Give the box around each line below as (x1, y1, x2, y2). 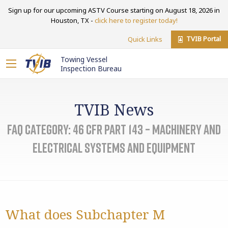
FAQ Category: (7, 122, 73, 137)
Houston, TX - (50, 15, 95, 25)
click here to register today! (94, 15, 178, 25)
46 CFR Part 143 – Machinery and (73, 122, 221, 137)
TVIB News (74, 99, 154, 120)
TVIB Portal (185, 34, 221, 44)
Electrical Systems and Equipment (33, 140, 195, 156)
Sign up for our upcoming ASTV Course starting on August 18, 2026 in (8, 5, 220, 15)
